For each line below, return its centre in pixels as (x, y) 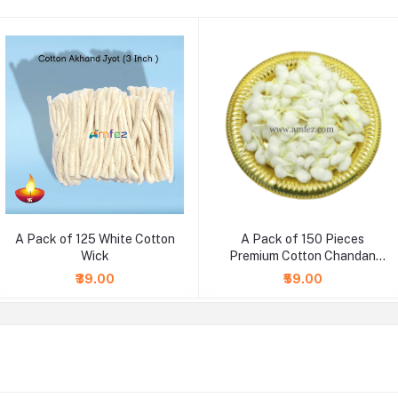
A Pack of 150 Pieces (302, 239)
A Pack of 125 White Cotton (95, 239)
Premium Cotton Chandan (302, 255)
